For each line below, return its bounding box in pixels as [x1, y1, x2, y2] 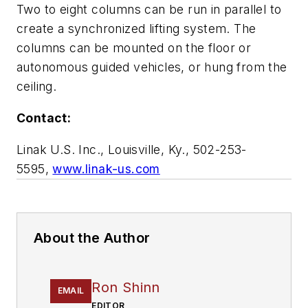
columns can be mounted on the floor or [16, 41, 252, 56]
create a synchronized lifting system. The [16, 21, 256, 36]
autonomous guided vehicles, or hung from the [16, 60, 287, 75]
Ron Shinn [91, 278, 160, 296]
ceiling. [16, 79, 60, 94]
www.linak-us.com [52, 161, 160, 176]
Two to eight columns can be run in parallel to [16, 2, 282, 17]
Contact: [16, 110, 71, 125]
